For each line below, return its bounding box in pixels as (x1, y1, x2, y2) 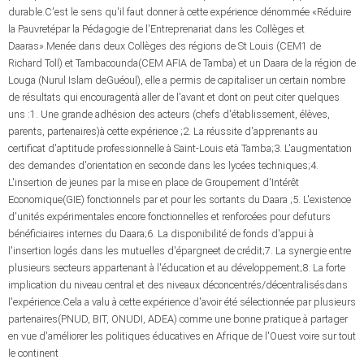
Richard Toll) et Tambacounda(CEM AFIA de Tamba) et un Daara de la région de (8, 57, 356, 69)
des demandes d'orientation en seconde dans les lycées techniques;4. (8, 159, 318, 171)
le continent (8, 347, 58, 359)
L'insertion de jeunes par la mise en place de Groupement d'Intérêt (8, 176, 299, 188)
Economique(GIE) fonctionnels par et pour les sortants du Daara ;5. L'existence (8, 193, 351, 206)
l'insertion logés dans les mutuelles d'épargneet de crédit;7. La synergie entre (8, 245, 351, 257)
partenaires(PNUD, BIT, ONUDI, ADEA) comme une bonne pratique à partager (8, 313, 348, 325)
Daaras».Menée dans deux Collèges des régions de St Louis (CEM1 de (8, 40, 321, 52)
